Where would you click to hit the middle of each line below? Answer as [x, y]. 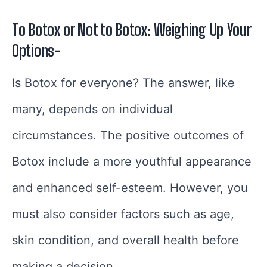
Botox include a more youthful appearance [132, 162]
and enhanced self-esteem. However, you [130, 188]
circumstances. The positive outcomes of [128, 136]
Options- [36, 51]
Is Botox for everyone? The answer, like [123, 83]
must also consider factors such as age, [123, 214]
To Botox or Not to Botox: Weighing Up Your [131, 30]
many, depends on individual [92, 109]
